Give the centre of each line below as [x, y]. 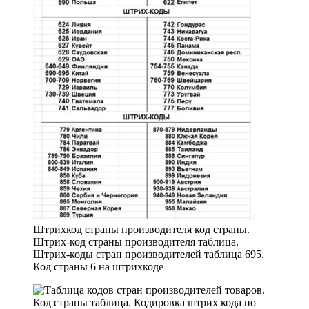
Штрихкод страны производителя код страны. [141, 229]
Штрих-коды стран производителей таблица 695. [149, 254]
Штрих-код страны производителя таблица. [136, 241]
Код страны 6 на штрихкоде [98, 266]
